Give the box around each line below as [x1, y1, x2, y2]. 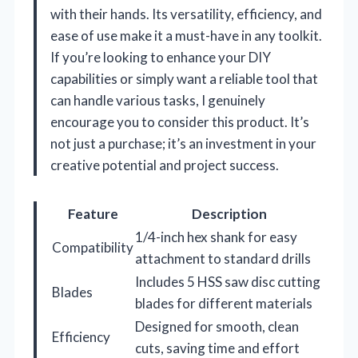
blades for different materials [135, 294, 312, 312]
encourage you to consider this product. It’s [50, 113, 309, 130]
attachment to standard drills [135, 249, 311, 267]
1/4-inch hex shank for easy [135, 228, 297, 245]
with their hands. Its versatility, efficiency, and [50, 5, 322, 22]
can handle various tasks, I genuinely [50, 91, 265, 109]
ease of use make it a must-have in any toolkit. [50, 26, 322, 44]
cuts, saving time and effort [135, 339, 300, 356]
